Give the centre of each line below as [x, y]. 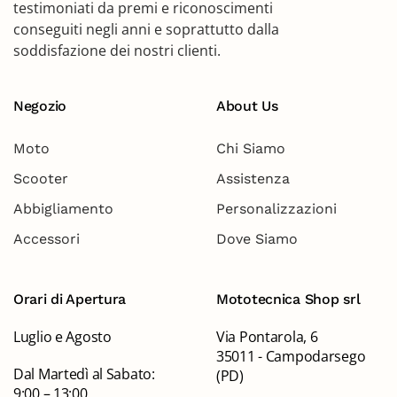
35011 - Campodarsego [291, 356]
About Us [247, 106]
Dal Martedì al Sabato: [84, 374]
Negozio [40, 106]
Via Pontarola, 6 [267, 337]
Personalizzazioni [276, 209]
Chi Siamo [251, 148]
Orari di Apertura [70, 299]
